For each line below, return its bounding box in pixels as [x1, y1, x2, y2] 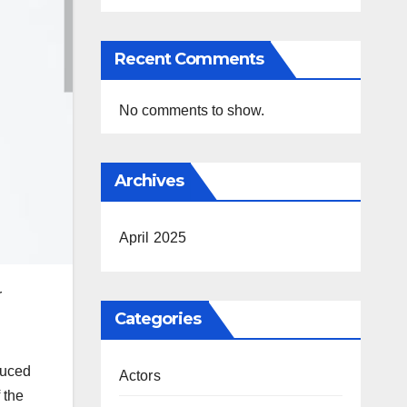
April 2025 [118, 230, 187, 245]
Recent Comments [114, 49, 263, 69]
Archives [114, 171, 184, 191]
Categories [114, 309, 202, 329]
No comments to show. [118, 103, 264, 118]
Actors [118, 368, 161, 383]
